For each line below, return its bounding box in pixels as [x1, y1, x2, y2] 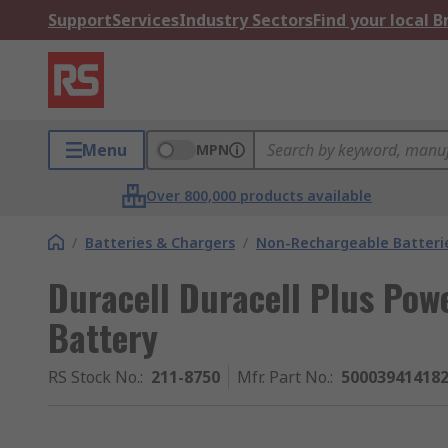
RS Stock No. [48, 366, 140, 388]
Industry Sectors [179, 9, 313, 31]
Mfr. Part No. [237, 366, 330, 388]
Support [48, 9, 112, 31]
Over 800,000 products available [146, 186, 373, 205]
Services [112, 9, 179, 31]
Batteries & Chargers [85, 233, 235, 252]
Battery [48, 310, 158, 363]
